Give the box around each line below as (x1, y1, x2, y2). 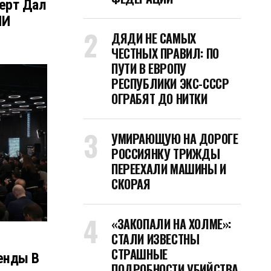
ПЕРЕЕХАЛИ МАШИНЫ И (111, 160, 226, 178)
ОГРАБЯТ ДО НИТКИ (111, 90, 207, 108)
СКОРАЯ (111, 175, 151, 193)
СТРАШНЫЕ (111, 245, 168, 263)
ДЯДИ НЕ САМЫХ (111, 29, 196, 47)
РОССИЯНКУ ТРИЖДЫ (111, 145, 220, 163)
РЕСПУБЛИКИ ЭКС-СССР (111, 74, 229, 93)
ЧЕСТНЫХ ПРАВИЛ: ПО (111, 44, 219, 62)
